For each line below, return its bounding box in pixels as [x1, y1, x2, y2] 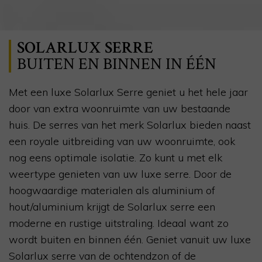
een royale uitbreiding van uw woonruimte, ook [9, 135, 235, 149]
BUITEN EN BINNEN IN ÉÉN [17, 53, 216, 75]
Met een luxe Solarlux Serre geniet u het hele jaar [9, 85, 248, 99]
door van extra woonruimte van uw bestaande [9, 102, 230, 116]
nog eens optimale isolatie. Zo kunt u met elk [9, 151, 222, 165]
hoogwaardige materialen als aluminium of [9, 184, 215, 198]
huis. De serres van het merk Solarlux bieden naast [9, 118, 251, 132]
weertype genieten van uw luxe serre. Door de [9, 167, 232, 181]
